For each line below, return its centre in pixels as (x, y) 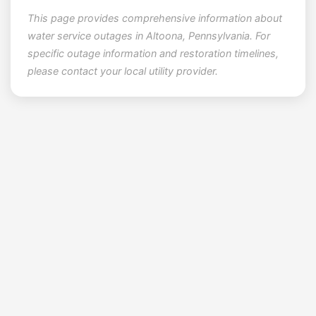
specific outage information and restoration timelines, (153, 54)
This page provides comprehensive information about (155, 18)
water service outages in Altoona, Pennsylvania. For (149, 36)
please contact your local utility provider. (123, 71)
